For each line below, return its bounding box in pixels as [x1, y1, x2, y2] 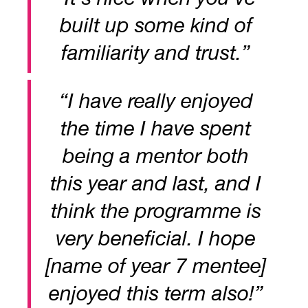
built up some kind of [59, 12, 252, 37]
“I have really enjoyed [58, 88, 253, 113]
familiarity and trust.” [61, 40, 250, 65]
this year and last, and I [50, 170, 261, 195]
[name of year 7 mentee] [45, 253, 267, 278]
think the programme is [50, 198, 261, 223]
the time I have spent [60, 115, 251, 140]
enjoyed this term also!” [48, 280, 263, 305]
